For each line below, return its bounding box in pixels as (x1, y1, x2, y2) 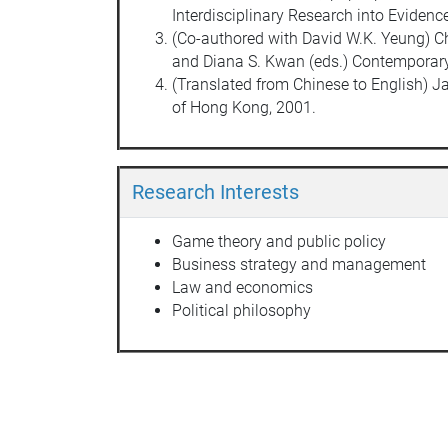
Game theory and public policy (172, 231, 386, 251)
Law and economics (172, 277, 313, 297)
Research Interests (132, 179, 299, 204)
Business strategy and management (172, 254, 426, 274)
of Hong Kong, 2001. (172, 97, 316, 117)
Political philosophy (172, 300, 311, 320)
